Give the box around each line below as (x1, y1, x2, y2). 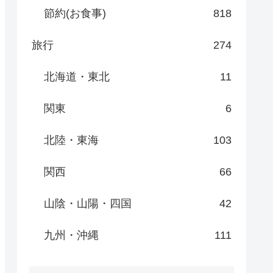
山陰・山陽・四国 (44, 197, 132, 210)
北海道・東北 (44, 70, 110, 83)
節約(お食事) (44, 7, 106, 19)
